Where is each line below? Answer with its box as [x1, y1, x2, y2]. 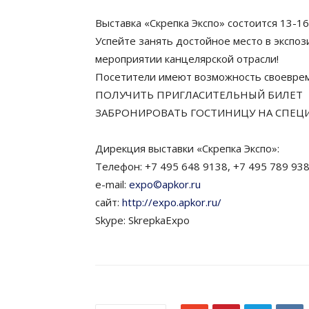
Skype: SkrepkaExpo [95, 213, 190, 227]
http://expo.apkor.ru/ [122, 195, 221, 209]
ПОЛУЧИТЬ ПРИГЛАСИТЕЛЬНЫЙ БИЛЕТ [95, 88, 303, 101]
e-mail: [95, 177, 129, 191]
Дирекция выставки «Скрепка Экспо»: [95, 141, 279, 155]
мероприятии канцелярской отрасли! [95, 52, 279, 66]
